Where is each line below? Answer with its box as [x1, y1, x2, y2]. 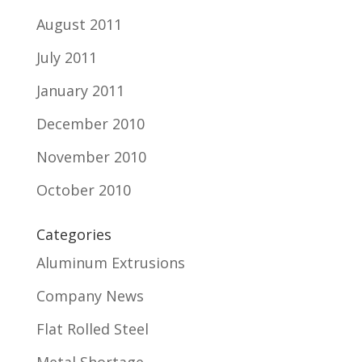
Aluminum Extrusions [36, 253, 185, 272]
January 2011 [36, 81, 124, 100]
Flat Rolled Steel [36, 319, 149, 339]
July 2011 [36, 48, 97, 67]
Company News [36, 286, 144, 305]
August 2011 [36, 15, 122, 34]
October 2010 [36, 180, 131, 200]
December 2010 [36, 114, 145, 133]
